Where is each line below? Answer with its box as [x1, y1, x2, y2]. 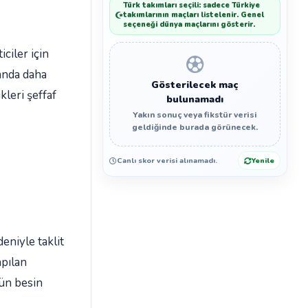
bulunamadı [166, 93, 224, 106]
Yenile [251, 155, 274, 166]
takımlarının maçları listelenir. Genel [123, 10, 265, 20]
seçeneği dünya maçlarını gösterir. [123, 19, 256, 30]
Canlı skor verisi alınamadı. [117, 155, 218, 166]
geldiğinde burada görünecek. [132, 122, 258, 133]
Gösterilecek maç [151, 78, 239, 91]
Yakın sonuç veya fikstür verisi [133, 109, 258, 120]
